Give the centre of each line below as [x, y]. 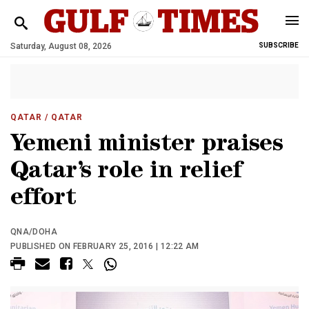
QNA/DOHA [34, 232]
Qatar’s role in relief [126, 173]
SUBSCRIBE [279, 45]
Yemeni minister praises [147, 146]
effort [43, 200]
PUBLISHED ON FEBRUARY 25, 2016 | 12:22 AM [105, 246]
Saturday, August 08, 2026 [61, 46]
